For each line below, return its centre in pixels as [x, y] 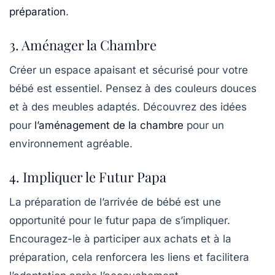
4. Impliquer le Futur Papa [88, 176]
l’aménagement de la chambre [109, 125]
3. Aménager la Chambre [83, 45]
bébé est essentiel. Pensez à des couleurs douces [133, 88]
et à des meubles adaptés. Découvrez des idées [128, 107]
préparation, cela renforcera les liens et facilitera [129, 257]
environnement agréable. [71, 143]
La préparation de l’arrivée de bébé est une [115, 202]
